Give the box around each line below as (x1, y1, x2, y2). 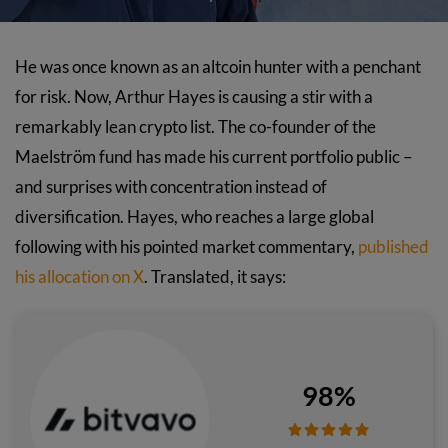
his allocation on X (15, 266, 144, 287)
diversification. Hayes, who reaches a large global (15, 206, 374, 227)
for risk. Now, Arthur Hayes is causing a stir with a (15, 86, 373, 107)
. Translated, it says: (144, 266, 286, 287)
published (358, 236, 429, 257)
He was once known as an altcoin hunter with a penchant (15, 56, 421, 77)
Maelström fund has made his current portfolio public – (15, 146, 412, 167)
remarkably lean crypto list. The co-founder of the (15, 116, 376, 137)
